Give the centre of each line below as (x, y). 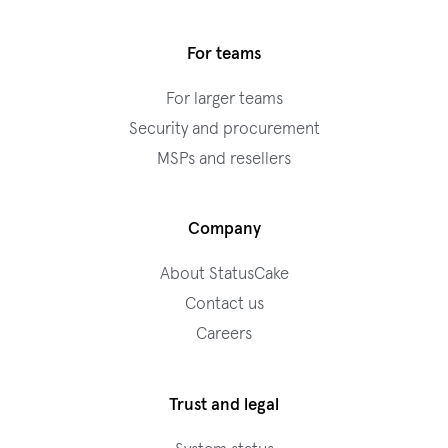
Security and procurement (224, 129)
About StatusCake (224, 275)
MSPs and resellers (224, 159)
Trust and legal (224, 405)
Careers (224, 335)
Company (224, 230)
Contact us (224, 305)
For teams (224, 54)
